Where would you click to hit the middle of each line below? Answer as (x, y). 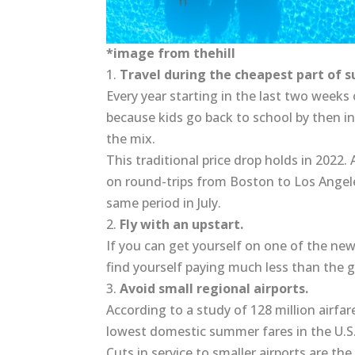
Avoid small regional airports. (214, 289)
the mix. (131, 139)
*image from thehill (171, 53)
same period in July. (164, 203)
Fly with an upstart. (182, 225)
